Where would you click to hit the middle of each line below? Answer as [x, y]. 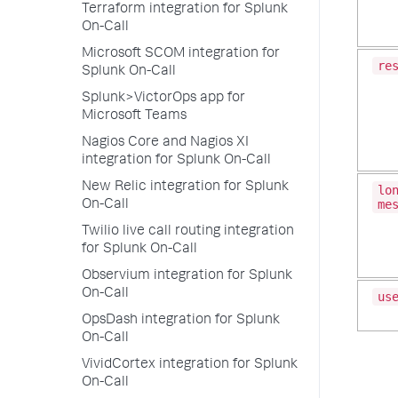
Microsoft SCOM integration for [181, 54]
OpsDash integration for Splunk [181, 321]
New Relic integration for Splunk [185, 187]
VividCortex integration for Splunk [190, 365]
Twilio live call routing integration [188, 232]
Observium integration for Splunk [187, 276]
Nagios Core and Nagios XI [165, 143]
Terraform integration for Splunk [185, 10]
